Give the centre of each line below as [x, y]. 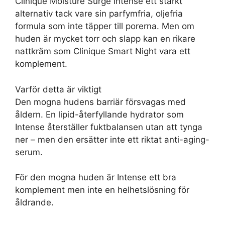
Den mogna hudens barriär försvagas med [100, 102]
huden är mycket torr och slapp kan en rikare [105, 39]
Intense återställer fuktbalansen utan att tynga [109, 127]
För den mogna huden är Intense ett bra [96, 177]
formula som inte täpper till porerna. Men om [105, 26]
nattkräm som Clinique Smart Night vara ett [103, 51]
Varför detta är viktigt [58, 89]
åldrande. [34, 202]
